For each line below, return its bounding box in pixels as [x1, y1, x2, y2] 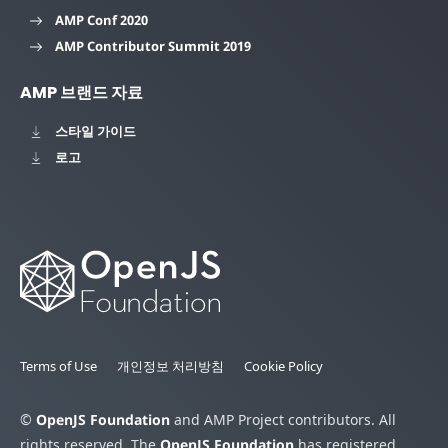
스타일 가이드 [55, 121, 136, 140]
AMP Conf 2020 [55, 10, 148, 29]
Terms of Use [20, 357, 97, 376]
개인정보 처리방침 [117, 357, 224, 376]
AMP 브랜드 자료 [20, 80, 143, 104]
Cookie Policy [244, 357, 323, 376]
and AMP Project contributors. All [170, 410, 396, 430]
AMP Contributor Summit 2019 [55, 36, 251, 55]
